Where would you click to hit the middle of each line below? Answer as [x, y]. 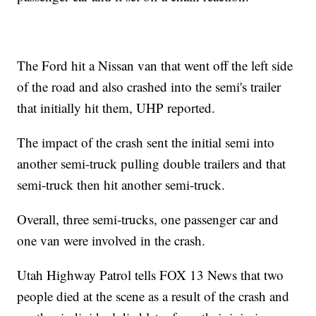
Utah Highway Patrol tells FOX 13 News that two [151, 275]
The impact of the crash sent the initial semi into [146, 142]
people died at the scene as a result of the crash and [153, 296]
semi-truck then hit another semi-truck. [121, 185]
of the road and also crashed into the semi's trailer [149, 87]
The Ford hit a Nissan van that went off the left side [155, 66]
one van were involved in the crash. [111, 241]
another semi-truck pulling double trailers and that [152, 164]
